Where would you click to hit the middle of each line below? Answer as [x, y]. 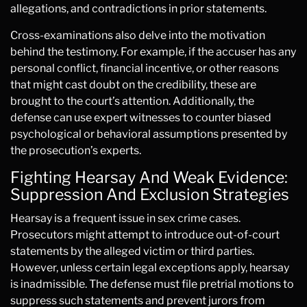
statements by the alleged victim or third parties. [132, 251]
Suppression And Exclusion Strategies [150, 195]
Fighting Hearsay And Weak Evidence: [149, 177]
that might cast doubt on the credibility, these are [133, 85]
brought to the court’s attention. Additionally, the [132, 101]
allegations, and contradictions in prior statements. [138, 9]
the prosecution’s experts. [76, 150]
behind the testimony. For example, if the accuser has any [153, 52]
